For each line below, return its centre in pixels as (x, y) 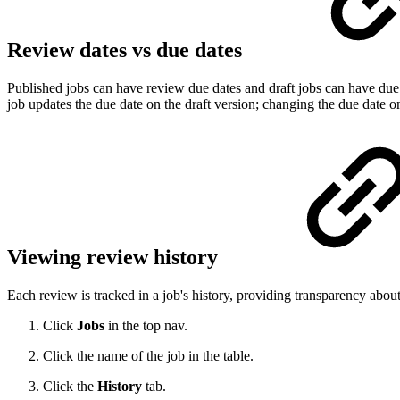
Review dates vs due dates (127, 50)
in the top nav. (148, 325)
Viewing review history (115, 257)
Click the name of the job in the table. (148, 355)
